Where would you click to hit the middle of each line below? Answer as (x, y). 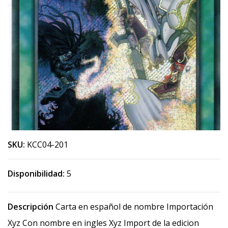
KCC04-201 (48, 145)
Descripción (31, 207)
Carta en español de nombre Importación (133, 207)
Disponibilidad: (36, 174)
